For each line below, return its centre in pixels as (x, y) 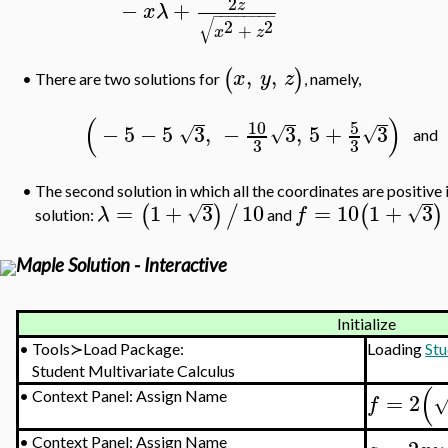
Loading (396, 348)
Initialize (366, 323)
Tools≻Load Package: (108, 348)
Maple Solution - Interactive (122, 265)
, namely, (333, 79)
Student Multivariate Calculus (134, 370)
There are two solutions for (129, 79)
